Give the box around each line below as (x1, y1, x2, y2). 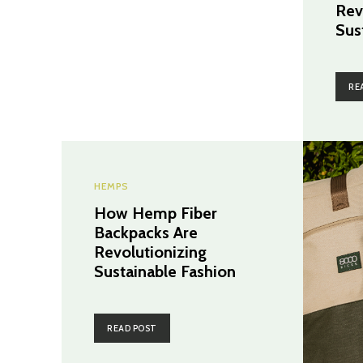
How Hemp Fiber (94, 203, 217, 223)
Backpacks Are (94, 222, 198, 242)
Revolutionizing (94, 241, 207, 262)
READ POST (107, 322, 157, 334)
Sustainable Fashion (94, 261, 236, 281)
